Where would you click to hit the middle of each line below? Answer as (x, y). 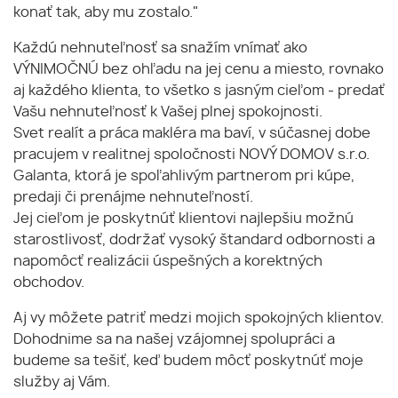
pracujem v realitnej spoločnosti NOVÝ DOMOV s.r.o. (191, 155)
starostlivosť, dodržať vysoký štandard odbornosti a (194, 240)
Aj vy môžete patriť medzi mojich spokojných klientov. (199, 318)
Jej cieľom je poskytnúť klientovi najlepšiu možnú (183, 219)
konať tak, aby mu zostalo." (106, 13)
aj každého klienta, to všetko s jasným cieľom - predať (199, 91)
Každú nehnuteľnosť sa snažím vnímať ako (160, 48)
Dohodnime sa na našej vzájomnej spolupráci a (174, 340)
